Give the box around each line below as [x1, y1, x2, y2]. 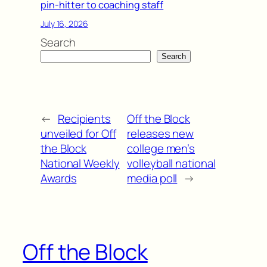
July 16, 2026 [41, 18, 88, 30]
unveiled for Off [41, 125, 116, 141]
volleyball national [127, 155, 216, 171]
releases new [127, 125, 194, 141]
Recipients [57, 110, 111, 126]
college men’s [127, 140, 195, 156]
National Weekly [41, 155, 120, 171]
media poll [127, 170, 178, 186]
